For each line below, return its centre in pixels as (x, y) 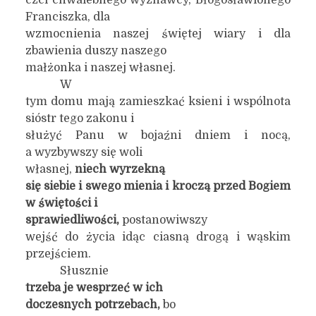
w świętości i (61, 203)
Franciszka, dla (67, 17)
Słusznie (84, 271)
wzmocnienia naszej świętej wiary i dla (158, 34)
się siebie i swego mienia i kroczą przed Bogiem (158, 186)
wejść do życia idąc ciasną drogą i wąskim (158, 237)
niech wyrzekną (120, 169)
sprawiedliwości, (73, 220)
